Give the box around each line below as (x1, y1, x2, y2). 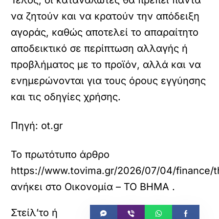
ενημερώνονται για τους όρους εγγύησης (11, 75, 206, 87)
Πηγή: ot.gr (11, 120, 64, 131)
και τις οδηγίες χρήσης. (11, 91, 121, 103)
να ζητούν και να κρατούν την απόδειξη (11, 10, 200, 22)
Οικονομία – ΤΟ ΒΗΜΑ (65, 181, 170, 193)
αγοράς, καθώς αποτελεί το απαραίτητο (11, 26, 199, 38)
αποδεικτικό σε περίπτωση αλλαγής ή (11, 43, 188, 54)
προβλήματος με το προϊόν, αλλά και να (11, 59, 201, 70)
